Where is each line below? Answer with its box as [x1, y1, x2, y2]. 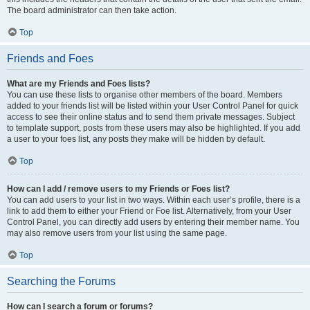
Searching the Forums [7, 275, 116, 287]
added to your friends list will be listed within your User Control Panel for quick [7, 101, 298, 111]
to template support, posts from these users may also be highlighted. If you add [7, 123, 300, 133]
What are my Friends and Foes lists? [7, 79, 150, 89]
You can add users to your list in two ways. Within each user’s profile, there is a [7, 195, 300, 205]
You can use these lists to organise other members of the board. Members [7, 90, 282, 100]
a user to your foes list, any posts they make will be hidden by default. [7, 134, 265, 144]
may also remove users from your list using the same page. [7, 228, 227, 238]
